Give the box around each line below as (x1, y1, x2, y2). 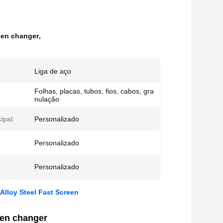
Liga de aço (34, 67, 71, 75)
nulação (34, 95, 59, 103)
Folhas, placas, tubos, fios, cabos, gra (34, 87, 154, 95)
